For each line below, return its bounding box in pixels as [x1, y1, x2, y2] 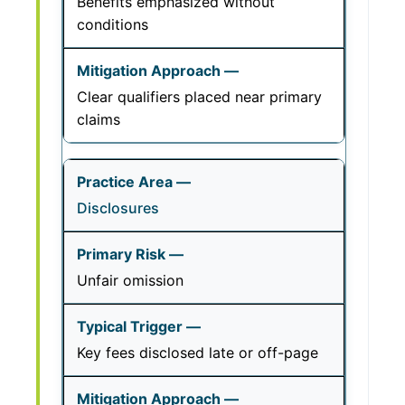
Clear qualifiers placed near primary [77, 88, 322, 106]
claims [77, 110, 120, 128]
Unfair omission [77, 271, 184, 289]
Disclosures [77, 199, 159, 217]
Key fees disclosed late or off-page [77, 344, 318, 362]
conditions [77, 15, 148, 33]
